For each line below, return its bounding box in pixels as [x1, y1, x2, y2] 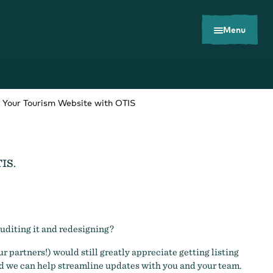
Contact [168, 222, 212, 236]
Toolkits [19, 222, 61, 236]
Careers [93, 222, 136, 236]
